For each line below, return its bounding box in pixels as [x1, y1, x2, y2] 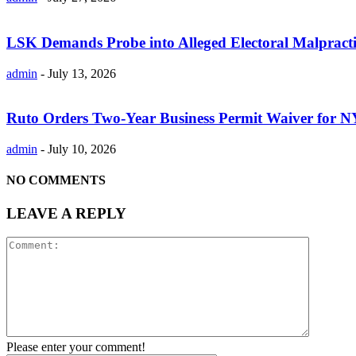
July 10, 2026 [48, 141, 116, 156]
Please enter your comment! [6, 340, 145, 354]
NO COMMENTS [6, 173, 106, 188]
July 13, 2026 [48, 66, 116, 80]
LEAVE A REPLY [6, 204, 126, 222]
